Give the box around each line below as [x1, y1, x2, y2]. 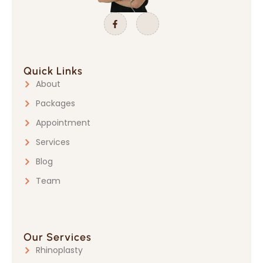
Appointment [36, 117, 91, 129]
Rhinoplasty [36, 244, 83, 257]
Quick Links [23, 65, 83, 78]
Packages [36, 97, 76, 110]
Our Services [23, 231, 92, 244]
